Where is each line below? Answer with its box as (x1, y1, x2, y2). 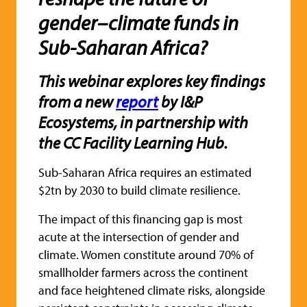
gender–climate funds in (38, 10, 238, 36)
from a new (38, 91, 116, 112)
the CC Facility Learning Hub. (38, 132, 228, 153)
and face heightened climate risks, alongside (38, 282, 265, 299)
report (116, 91, 158, 112)
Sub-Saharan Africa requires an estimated (38, 164, 251, 181)
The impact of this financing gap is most (38, 211, 243, 228)
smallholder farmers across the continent (38, 265, 248, 281)
